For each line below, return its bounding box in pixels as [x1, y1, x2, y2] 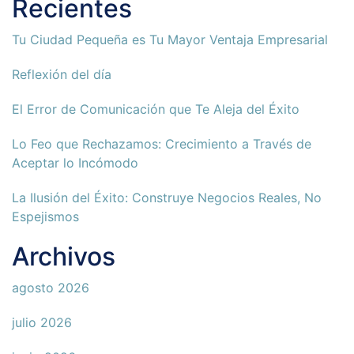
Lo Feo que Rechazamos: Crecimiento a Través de [12, 136, 311, 153]
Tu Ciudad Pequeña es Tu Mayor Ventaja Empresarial [12, 32, 328, 48]
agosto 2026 [12, 280, 89, 296]
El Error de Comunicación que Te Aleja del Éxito [12, 101, 299, 118]
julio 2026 [12, 314, 72, 331]
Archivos [12, 241, 115, 273]
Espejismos [12, 209, 79, 225]
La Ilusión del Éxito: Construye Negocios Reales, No [12, 190, 322, 206]
